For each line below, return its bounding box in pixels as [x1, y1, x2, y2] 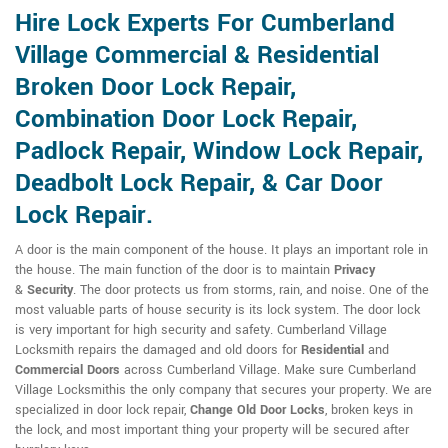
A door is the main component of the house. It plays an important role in [15, 241, 428, 259]
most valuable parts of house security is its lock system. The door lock [15, 301, 420, 319]
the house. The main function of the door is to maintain [15, 261, 334, 279]
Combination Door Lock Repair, [15, 102, 357, 137]
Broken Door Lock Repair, [15, 70, 296, 105]
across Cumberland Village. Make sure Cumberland [120, 361, 416, 379]
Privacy [334, 261, 375, 279]
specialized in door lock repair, [15, 401, 190, 419]
